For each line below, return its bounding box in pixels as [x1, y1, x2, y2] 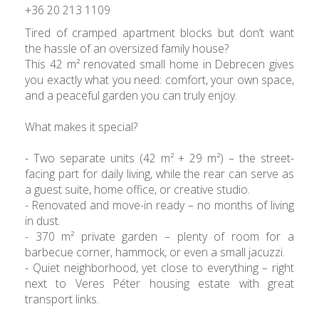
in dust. [25, 213, 61, 229]
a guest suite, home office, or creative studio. [25, 182, 250, 197]
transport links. [25, 291, 99, 307]
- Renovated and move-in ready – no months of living [25, 197, 294, 213]
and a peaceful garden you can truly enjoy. [25, 88, 237, 103]
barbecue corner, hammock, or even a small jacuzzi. [25, 244, 285, 260]
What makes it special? [25, 119, 137, 135]
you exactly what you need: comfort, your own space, [25, 72, 294, 88]
